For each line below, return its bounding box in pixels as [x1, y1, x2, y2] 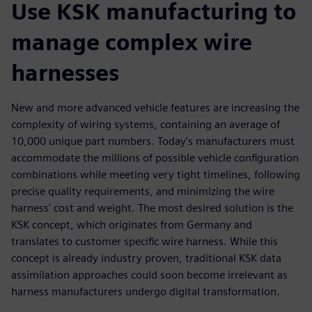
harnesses [11, 59, 119, 86]
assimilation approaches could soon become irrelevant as [11, 268, 288, 281]
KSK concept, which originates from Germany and [11, 218, 252, 231]
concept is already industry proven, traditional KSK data [11, 251, 281, 265]
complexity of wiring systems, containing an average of [11, 118, 280, 131]
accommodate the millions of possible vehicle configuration [11, 151, 299, 164]
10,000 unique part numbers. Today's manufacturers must [11, 134, 295, 148]
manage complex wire [11, 29, 252, 56]
